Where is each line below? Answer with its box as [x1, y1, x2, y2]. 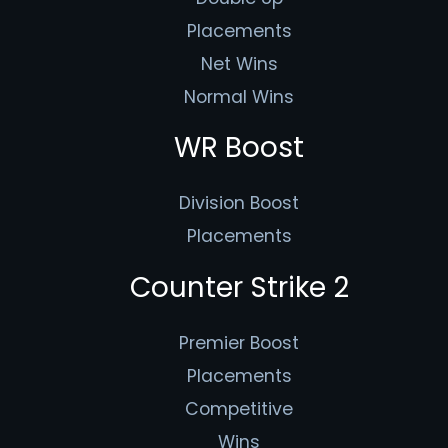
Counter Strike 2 [129, 267, 349, 307]
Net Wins [200, 51, 278, 76]
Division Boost [179, 191, 299, 216]
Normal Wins [184, 84, 294, 109]
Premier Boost [179, 330, 299, 355]
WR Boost [174, 128, 304, 168]
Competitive [185, 396, 293, 421]
